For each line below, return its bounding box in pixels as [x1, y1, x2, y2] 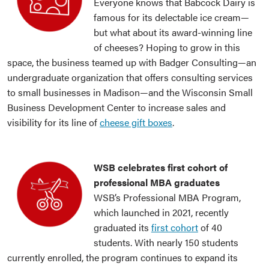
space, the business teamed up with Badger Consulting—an [7, 55, 256, 70]
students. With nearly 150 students [93, 235, 238, 250]
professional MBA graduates [93, 175, 220, 190]
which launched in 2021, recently [93, 205, 229, 220]
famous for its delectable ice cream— [93, 10, 249, 25]
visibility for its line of [7, 115, 100, 130]
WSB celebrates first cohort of [93, 160, 228, 175]
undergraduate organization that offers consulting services [7, 70, 253, 85]
